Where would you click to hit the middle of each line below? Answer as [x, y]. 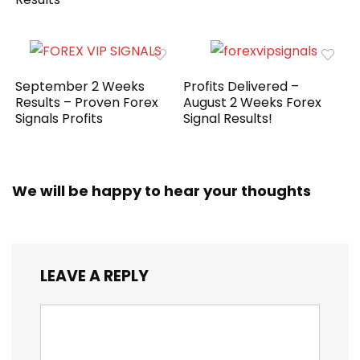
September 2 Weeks [80, 86]
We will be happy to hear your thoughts [162, 190]
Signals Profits [59, 118]
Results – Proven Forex [87, 102]
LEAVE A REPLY [94, 276]
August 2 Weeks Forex [253, 102]
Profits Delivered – [241, 86]
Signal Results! [228, 118]
